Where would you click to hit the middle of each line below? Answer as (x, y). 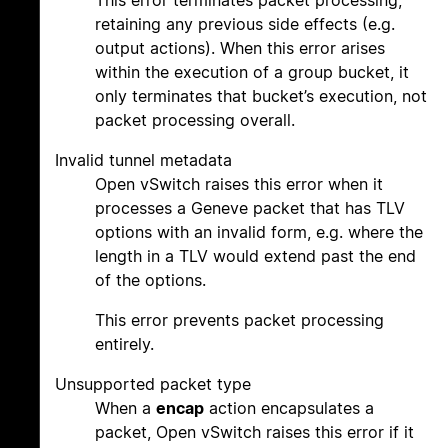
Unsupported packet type (153, 384)
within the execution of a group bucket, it (252, 72)
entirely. (124, 344)
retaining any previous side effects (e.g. (245, 24)
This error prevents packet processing (239, 320)
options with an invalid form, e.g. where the (259, 232)
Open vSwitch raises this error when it (239, 184)
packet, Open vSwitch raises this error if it (254, 432)
